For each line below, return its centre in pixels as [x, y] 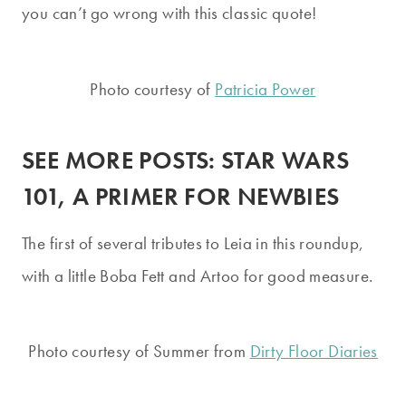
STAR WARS [285, 160]
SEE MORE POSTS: [122, 160]
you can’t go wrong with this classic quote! [169, 14]
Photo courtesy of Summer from [139, 352]
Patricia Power [266, 89]
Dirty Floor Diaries [314, 352]
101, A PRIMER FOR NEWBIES [181, 197]
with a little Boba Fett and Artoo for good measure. [198, 275]
